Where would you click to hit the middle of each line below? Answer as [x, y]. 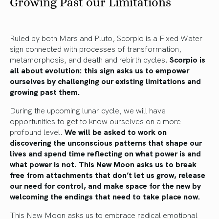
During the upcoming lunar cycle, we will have [88, 110]
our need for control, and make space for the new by [105, 185]
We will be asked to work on [116, 131]
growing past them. [45, 91]
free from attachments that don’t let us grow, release [108, 174]
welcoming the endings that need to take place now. [105, 196]
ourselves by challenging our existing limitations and [105, 80]
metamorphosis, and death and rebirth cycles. [90, 59]
